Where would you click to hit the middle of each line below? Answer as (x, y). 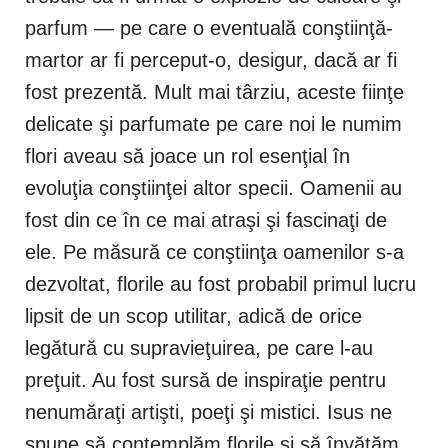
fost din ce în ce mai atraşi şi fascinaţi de (206, 220)
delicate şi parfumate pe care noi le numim (213, 124)
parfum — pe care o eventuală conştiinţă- (209, 28)
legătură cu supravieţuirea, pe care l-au (199, 348)
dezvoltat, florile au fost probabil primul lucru (220, 284)
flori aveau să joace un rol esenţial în (187, 156)
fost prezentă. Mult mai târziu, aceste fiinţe (214, 92)
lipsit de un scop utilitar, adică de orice (193, 316)
